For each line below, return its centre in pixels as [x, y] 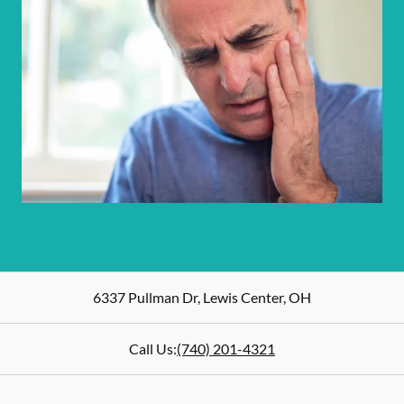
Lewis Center [242, 297]
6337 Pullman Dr [145, 297]
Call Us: [153, 349]
